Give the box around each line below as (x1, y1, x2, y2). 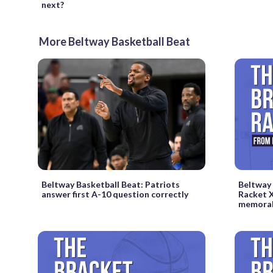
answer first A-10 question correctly (41, 189, 188, 200)
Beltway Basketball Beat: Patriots (41, 179, 180, 190)
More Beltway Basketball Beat (39, 35, 190, 49)
